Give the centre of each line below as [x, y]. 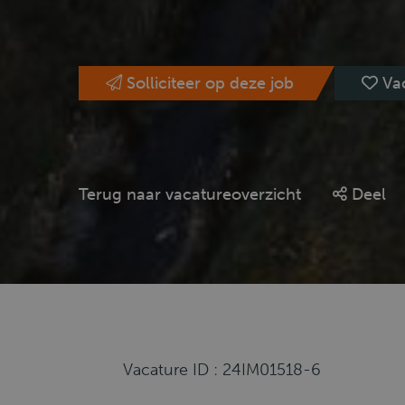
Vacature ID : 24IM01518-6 [221, 370]
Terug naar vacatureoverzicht [190, 194]
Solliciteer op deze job [210, 83]
